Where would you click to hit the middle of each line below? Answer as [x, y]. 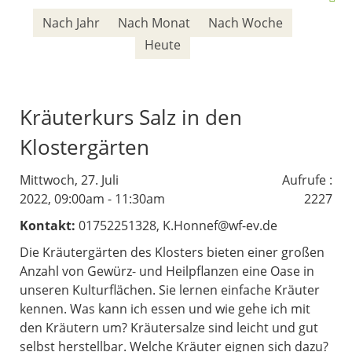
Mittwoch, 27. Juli [69, 180]
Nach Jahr [71, 23]
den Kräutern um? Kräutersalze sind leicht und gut [169, 328]
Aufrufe [304, 180]
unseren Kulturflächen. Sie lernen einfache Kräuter [170, 290]
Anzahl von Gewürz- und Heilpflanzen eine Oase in [167, 271]
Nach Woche [245, 23]
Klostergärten [84, 147]
